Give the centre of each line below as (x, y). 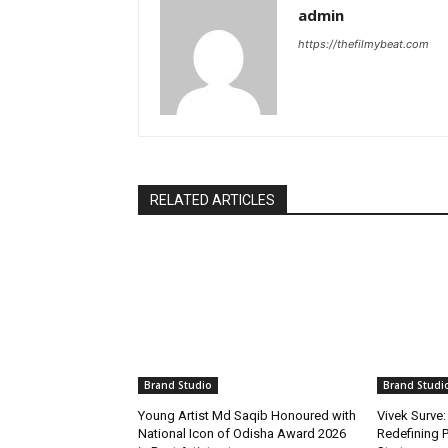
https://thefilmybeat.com (363, 44)
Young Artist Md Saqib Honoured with (247, 416)
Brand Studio (178, 385)
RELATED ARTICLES (212, 200)
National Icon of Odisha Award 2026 (242, 434)
